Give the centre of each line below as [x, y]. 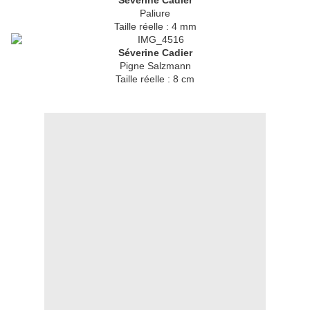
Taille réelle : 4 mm [155, 27]
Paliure [155, 13]
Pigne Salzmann [155, 66]
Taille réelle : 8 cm [155, 79]
